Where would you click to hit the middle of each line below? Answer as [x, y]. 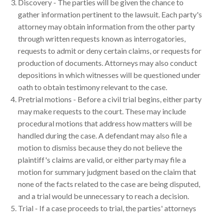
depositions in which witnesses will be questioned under [109, 75]
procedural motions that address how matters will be [105, 123]
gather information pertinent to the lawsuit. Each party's [110, 14]
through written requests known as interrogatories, [102, 38]
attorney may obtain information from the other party [106, 26]
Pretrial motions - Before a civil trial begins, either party [110, 99]
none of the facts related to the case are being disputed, [109, 184]
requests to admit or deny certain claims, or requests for [110, 50]
